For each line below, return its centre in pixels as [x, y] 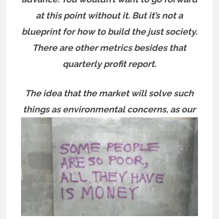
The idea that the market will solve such [109, 93]
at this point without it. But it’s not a [109, 15]
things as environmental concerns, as [102, 109]
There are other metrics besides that [109, 47]
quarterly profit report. [109, 64]
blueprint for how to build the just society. [109, 31]
